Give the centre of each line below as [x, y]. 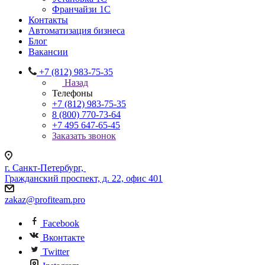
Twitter [56, 252]
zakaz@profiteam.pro [45, 200]
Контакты [48, 20]
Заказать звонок [84, 136]
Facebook [61, 223]
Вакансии [48, 52]
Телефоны [72, 93]
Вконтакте [64, 237]
